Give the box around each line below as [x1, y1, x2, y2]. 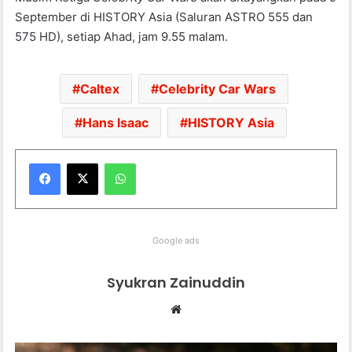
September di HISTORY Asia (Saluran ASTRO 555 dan [15, 9, 313, 25]
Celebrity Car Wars [159, 81, 276, 97]
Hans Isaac [82, 115, 148, 131]
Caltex [80, 81, 119, 97]
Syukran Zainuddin [107, 273, 245, 293]
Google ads [152, 235, 200, 247]
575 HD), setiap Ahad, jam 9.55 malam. [15, 29, 229, 45]
